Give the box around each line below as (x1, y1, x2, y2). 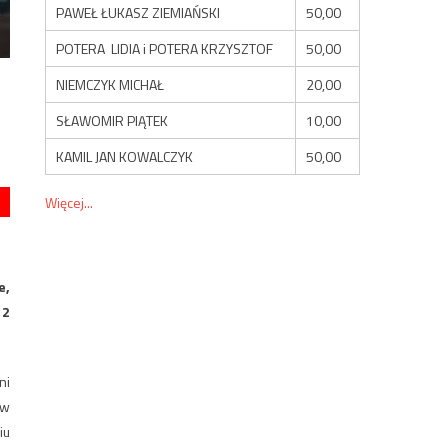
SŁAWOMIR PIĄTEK (56, 109, 169, 131)
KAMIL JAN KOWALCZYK (56, 145, 194, 167)
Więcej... (45, 191, 94, 213)
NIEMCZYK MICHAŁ (56, 73, 165, 95)
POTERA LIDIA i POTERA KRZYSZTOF (56, 37, 274, 59)
